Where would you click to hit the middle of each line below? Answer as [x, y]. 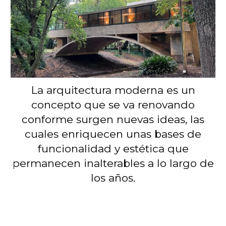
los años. [113, 178]
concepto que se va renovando [113, 105]
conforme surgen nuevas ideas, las [113, 120]
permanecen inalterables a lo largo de [113, 163]
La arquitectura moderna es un [113, 90]
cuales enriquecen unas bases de [113, 134]
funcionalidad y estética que [113, 149]
